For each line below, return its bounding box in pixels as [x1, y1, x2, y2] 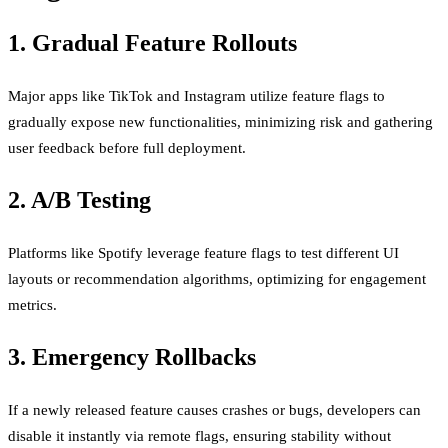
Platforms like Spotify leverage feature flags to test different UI [8, 245, 399, 262]
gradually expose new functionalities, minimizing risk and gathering [8, 114, 433, 131]
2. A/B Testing [8, 187, 151, 214]
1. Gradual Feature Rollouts [8, 30, 297, 57]
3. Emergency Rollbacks [8, 344, 256, 371]
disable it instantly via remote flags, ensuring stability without [8, 428, 391, 445]
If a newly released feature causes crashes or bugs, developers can [8, 402, 421, 419]
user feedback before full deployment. [8, 140, 246, 157]
